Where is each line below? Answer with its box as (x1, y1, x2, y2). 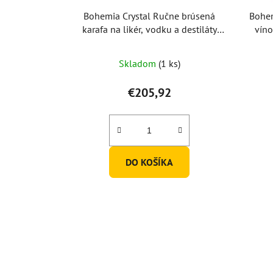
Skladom (118, 57, 158, 70)
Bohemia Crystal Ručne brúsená (83, 10, 216, 23)
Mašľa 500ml (122, 37, 177, 49)
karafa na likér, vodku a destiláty (82, 23, 217, 36)
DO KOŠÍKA (126, 156, 174, 169)
